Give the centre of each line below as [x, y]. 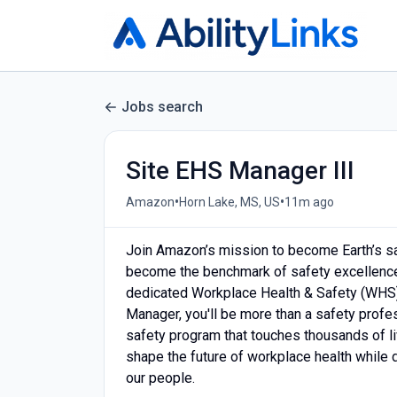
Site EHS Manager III [240, 171]
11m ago [309, 202]
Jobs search [162, 107]
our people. [160, 378]
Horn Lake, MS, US [230, 202]
